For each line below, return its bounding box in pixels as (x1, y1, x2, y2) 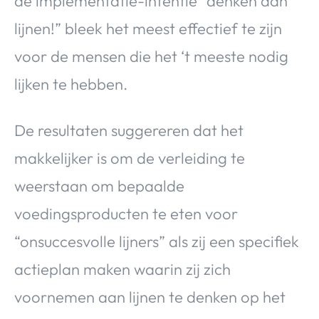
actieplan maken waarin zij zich (14, 259, 231, 280)
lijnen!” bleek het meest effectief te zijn (14, 19, 282, 39)
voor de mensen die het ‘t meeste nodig (14, 46, 288, 67)
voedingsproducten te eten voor (14, 204, 238, 224)
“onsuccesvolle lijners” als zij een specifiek (14, 231, 299, 252)
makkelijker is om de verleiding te (14, 148, 245, 169)
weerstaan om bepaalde (14, 176, 184, 197)
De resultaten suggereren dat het (14, 120, 244, 141)
